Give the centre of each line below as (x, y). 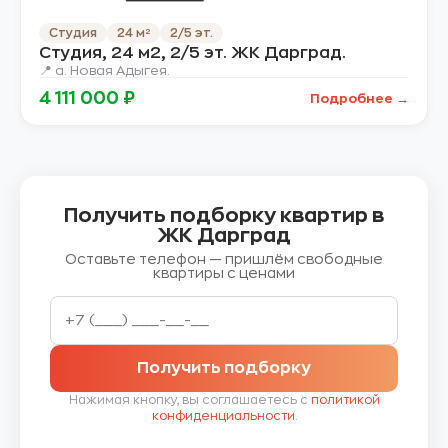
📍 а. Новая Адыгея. (104, 71)
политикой (345, 400)
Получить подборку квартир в (224, 216)
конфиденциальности (223, 416)
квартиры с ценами (224, 273)
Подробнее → (359, 99)
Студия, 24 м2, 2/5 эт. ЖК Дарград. (192, 53)
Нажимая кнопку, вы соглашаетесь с (189, 400)
